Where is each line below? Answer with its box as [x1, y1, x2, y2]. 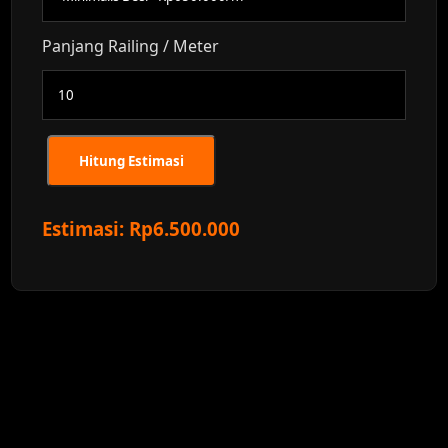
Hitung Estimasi [79, 152, 185, 170]
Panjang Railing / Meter [42, 35, 220, 57]
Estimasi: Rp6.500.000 [42, 216, 241, 241]
